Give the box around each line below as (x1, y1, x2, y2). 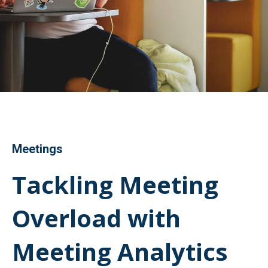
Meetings (12, 142, 63, 156)
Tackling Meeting (12, 168, 218, 201)
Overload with (12, 202, 181, 234)
